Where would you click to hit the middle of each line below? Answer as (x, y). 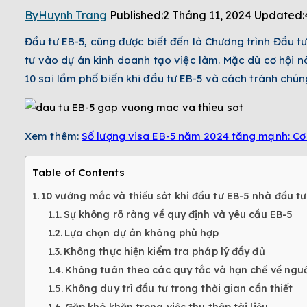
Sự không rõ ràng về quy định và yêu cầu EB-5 (178, 215)
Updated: (279, 15)
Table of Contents (78, 173)
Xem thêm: (52, 136)
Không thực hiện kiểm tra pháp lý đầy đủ (164, 252)
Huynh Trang (73, 15)
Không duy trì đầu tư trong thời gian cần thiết (179, 289)
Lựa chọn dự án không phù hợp (142, 233)
